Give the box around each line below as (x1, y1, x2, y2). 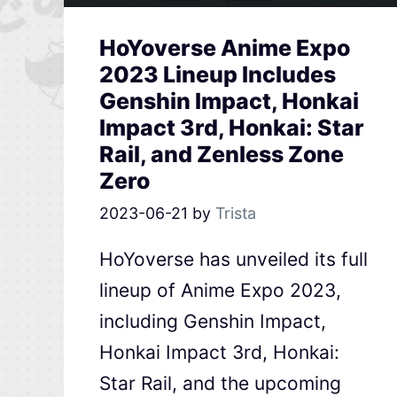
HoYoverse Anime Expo (99, 34, 350, 61)
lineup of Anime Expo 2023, (99, 278, 341, 301)
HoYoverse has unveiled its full (99, 247, 368, 270)
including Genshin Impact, (99, 309, 326, 332)
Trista (215, 203, 256, 222)
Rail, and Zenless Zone (99, 140, 344, 167)
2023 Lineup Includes (99, 60, 336, 88)
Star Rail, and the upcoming (99, 371, 341, 394)
